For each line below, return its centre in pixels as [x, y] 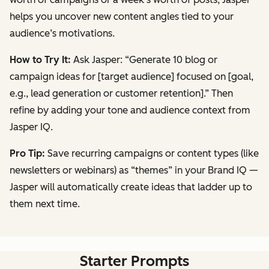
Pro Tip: [27, 153]
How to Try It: [40, 59]
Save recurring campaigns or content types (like [152, 153]
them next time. [45, 204]
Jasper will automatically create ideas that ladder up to [131, 187]
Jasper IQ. [31, 127]
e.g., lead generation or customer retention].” [109, 93]
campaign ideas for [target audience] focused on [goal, [131, 76]
